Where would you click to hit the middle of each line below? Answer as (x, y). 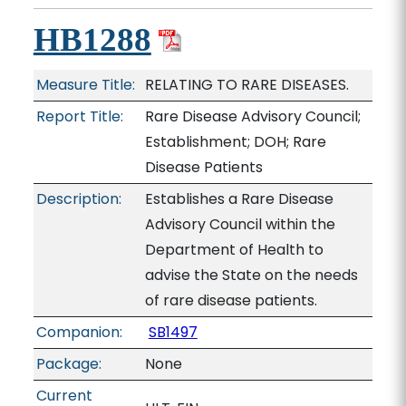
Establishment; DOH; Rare (235, 142)
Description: (78, 199)
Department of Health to (234, 250)
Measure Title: (85, 85)
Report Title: (79, 116)
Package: (68, 364)
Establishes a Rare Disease (239, 199)
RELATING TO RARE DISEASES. (246, 85)
